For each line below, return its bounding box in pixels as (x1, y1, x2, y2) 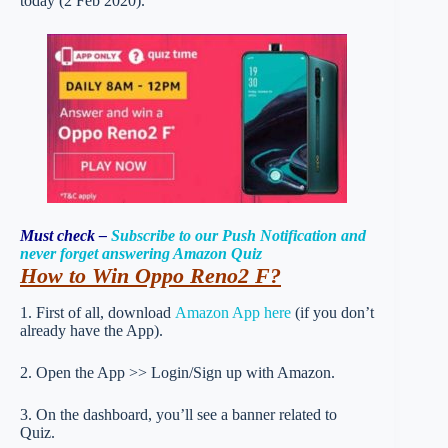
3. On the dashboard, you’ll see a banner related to (20, 405, 337, 423)
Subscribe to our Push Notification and (111, 227, 366, 244)
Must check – (20, 227, 111, 244)
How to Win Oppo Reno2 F (20, 263, 270, 288)
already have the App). (20, 321, 163, 339)
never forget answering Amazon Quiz (20, 245, 262, 262)
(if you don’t (291, 303, 374, 321)
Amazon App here (175, 303, 291, 321)
